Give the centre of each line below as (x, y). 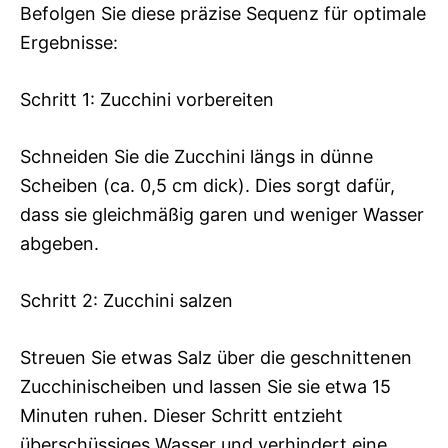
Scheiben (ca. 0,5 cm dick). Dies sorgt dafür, (207, 186)
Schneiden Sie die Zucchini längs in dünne (196, 157)
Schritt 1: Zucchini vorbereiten (147, 100)
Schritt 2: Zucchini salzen (126, 301)
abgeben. (59, 244)
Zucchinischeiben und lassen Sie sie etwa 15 (205, 387)
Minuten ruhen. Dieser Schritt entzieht (181, 416)
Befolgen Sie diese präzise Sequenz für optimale (223, 14)
